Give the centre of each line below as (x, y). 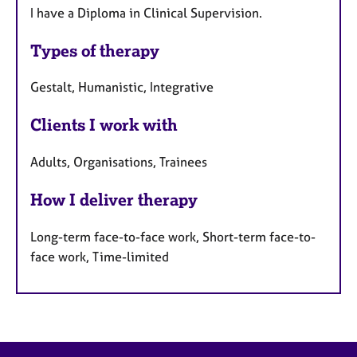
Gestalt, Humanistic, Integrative (122, 87)
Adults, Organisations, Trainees (119, 162)
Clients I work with (104, 125)
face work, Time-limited (100, 256)
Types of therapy (95, 50)
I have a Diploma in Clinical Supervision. (146, 12)
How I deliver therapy (114, 200)
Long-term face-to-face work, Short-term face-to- (173, 236)
